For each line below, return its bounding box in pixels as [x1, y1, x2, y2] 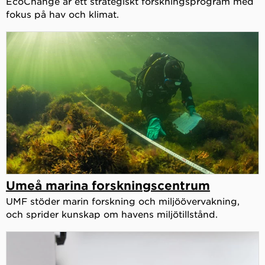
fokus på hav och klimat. [6, 8, 119, 20]
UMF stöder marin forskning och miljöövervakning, [6, 195, 240, 207]
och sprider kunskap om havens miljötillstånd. [6, 208, 218, 220]
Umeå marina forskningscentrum [6, 178, 210, 193]
